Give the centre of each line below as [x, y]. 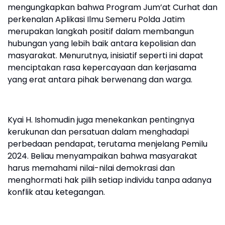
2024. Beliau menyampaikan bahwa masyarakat [102, 156]
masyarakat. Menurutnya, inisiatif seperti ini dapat [105, 55]
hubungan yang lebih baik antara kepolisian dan [102, 43]
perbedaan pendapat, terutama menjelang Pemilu [107, 144]
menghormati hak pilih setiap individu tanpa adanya [109, 180]
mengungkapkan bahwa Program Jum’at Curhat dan [113, 7]
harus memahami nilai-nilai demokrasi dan [91, 168]
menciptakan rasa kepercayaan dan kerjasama [102, 68]
